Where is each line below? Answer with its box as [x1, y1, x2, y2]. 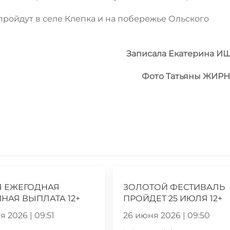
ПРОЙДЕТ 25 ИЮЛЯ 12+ [123, 193, 223, 203]
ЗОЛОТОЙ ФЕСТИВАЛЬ [123, 182, 225, 192]
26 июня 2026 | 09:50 [123, 210, 210, 220]
